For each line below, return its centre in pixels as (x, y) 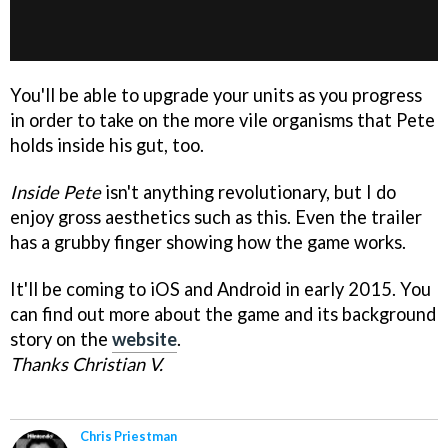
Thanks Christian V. (86, 363)
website (144, 338)
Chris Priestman (128, 435)
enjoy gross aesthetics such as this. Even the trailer (216, 216)
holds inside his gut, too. (107, 144)
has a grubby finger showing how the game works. (208, 241)
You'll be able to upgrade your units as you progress (216, 94)
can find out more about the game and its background (223, 313)
